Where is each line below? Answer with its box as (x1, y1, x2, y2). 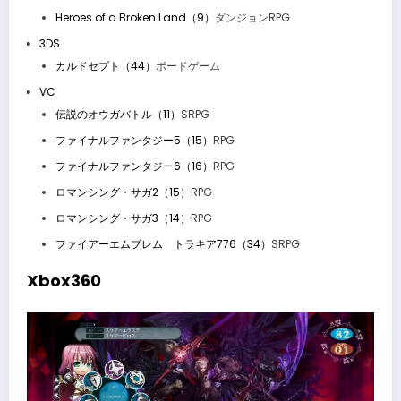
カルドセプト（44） (55, 57, 156, 73)
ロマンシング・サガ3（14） (55, 209, 191, 226)
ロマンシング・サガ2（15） (55, 183, 191, 200)
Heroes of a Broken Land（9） (55, 9, 215, 25)
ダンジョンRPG (214, 9, 290, 25)
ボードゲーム (155, 57, 220, 73)
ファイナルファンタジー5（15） (55, 132, 213, 148)
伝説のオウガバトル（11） (55, 106, 181, 122)
